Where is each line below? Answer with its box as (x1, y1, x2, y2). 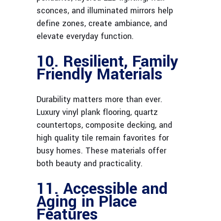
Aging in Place (37, 190, 137, 214)
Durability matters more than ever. (37, 94, 162, 106)
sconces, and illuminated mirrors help (37, 5, 173, 17)
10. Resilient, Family (37, 50, 178, 74)
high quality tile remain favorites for (37, 132, 169, 144)
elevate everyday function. (37, 31, 134, 42)
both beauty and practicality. (37, 158, 143, 170)
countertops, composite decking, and (37, 119, 172, 131)
